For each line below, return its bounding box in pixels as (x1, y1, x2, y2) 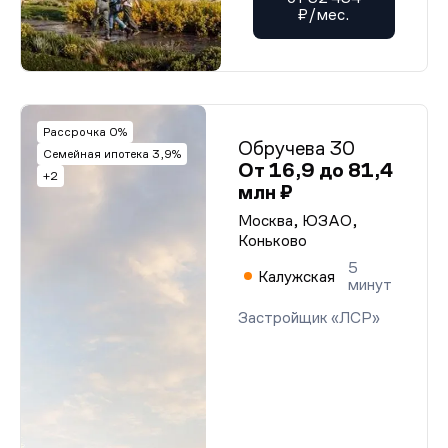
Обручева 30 (238, 137, 355, 159)
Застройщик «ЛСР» (238, 309, 380, 326)
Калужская (258, 267, 335, 285)
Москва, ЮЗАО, (238, 212, 358, 229)
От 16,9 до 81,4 (238, 159, 393, 181)
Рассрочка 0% (43, 125, 127, 139)
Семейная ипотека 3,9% (43, 147, 181, 161)
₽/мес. (298, 6, 350, 23)
